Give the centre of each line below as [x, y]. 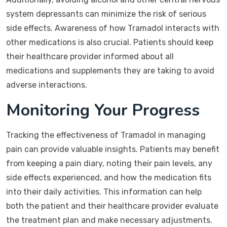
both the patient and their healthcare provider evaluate [112, 206]
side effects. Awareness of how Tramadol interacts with [113, 28]
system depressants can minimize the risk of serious [106, 14]
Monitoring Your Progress [103, 110]
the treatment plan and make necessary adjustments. [109, 220]
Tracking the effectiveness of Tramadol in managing [106, 135]
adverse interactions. [47, 85]
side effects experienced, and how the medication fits [109, 178]
